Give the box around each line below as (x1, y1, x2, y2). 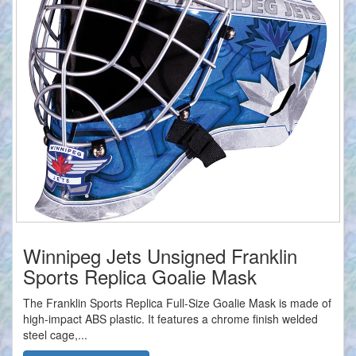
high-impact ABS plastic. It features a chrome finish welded (23, 311, 318, 327)
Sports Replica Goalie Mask (23, 262, 257, 291)
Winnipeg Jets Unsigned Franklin (23, 242, 297, 270)
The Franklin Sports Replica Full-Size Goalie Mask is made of (23, 295, 331, 311)
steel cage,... (23, 327, 87, 343)
